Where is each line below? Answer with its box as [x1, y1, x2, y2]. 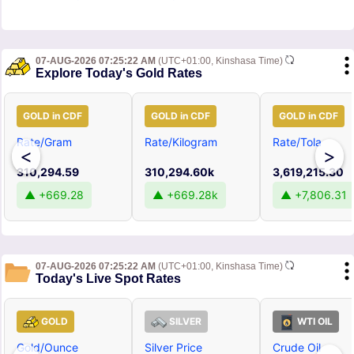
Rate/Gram [17, 135, 72, 149]
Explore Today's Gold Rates [36, 66, 202, 81]
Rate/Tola [273, 135, 322, 149]
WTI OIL [295, 315, 333, 328]
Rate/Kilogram [145, 135, 217, 149]
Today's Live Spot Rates [36, 272, 181, 286]
